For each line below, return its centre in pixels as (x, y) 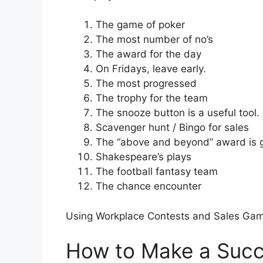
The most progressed (146, 84)
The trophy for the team (152, 98)
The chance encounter (149, 186)
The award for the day (149, 54)
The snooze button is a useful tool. (178, 113)
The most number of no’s (154, 40)
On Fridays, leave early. (151, 69)
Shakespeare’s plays (144, 157)
